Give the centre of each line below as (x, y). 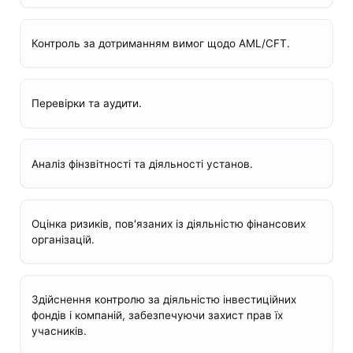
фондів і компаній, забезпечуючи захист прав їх (157, 316)
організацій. (63, 240)
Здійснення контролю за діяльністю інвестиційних (163, 300)
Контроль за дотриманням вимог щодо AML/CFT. (160, 43)
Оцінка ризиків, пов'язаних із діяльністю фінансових (168, 224)
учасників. (59, 331)
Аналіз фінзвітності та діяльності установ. (142, 163)
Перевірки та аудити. (86, 104)
